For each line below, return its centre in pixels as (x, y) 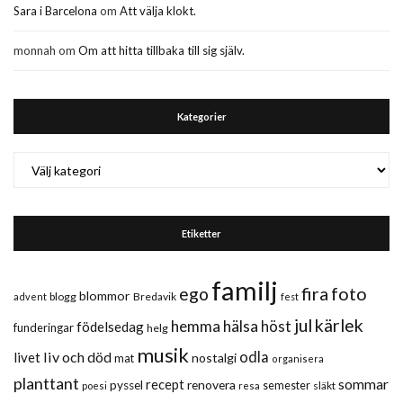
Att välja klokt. (158, 11)
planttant (46, 383)
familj (245, 290)
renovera (211, 385)
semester (287, 385)
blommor (105, 296)
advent (30, 296)
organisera (298, 358)
